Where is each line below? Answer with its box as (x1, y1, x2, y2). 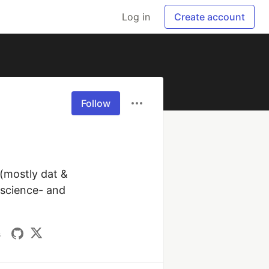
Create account (174, 11, 245, 23)
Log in (122, 11, 150, 23)
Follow (81, 97, 110, 109)
